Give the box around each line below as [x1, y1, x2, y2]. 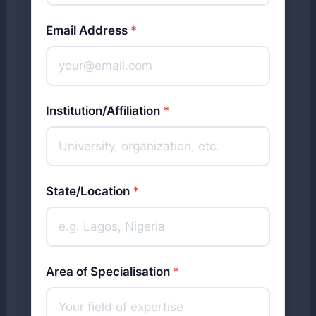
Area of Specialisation [46, 265, 173, 279]
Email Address [46, 23, 130, 37]
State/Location [46, 184, 133, 198]
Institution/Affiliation [46, 104, 163, 118]
